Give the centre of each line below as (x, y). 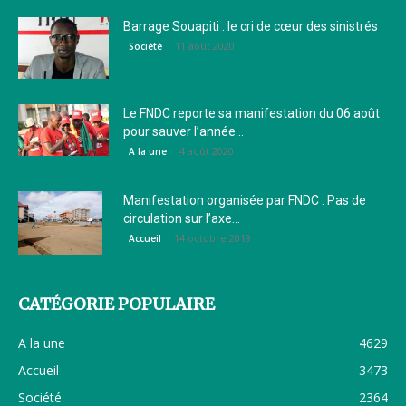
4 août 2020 (207, 151)
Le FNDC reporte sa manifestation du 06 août (251, 114)
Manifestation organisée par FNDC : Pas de (245, 201)
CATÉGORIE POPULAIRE (116, 304)
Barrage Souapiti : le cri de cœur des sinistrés (251, 27)
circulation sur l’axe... (182, 219)
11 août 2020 (205, 46)
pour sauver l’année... (184, 132)
